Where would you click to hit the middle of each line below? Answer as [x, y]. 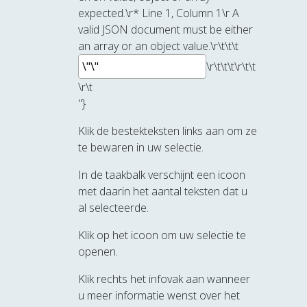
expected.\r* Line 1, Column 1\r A [159, 13]
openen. [98, 252]
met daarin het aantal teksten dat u [163, 192]
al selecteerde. [113, 208]
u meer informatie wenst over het [159, 296]
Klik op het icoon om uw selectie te [162, 235]
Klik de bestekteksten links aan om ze [168, 131]
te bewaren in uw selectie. [141, 148]
